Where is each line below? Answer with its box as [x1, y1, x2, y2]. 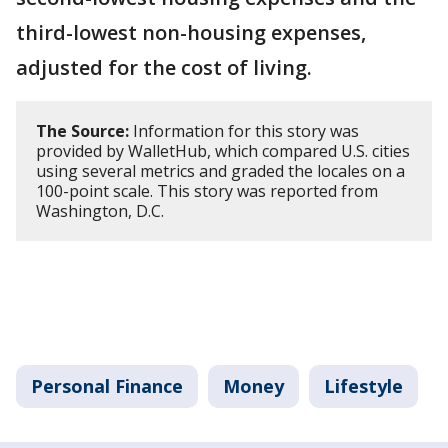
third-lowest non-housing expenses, [16, 19, 366, 47]
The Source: [36, 120, 129, 143]
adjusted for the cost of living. [16, 54, 312, 82]
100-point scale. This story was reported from [36, 180, 378, 203]
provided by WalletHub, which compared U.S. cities [36, 140, 410, 163]
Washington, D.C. [36, 200, 168, 223]
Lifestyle [324, 374, 403, 399]
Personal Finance [31, 374, 183, 399]
